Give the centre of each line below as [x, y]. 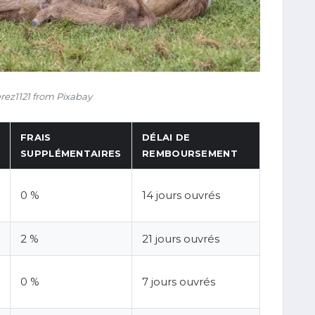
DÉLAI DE [166, 137]
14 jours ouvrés [181, 195]
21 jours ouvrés [181, 239]
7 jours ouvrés [179, 282]
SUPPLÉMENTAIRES [71, 154]
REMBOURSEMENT [190, 154]
